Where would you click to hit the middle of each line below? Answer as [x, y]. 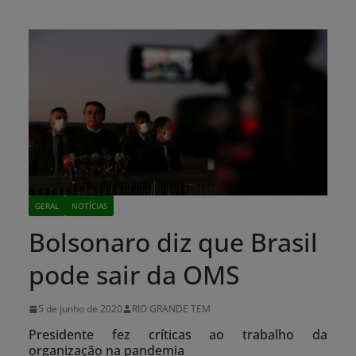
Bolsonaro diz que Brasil [173, 242]
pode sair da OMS [134, 275]
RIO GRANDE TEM [171, 309]
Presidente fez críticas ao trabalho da [178, 335]
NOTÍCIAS [89, 206]
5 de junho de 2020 [80, 309]
